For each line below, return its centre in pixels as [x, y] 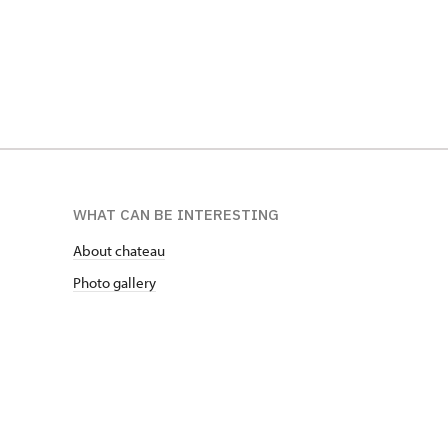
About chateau [119, 250]
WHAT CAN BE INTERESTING [176, 214]
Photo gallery [114, 282]
